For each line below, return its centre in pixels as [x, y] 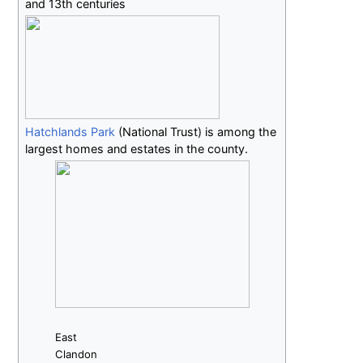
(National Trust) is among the [196, 132]
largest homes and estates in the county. [137, 149]
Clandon [76, 354]
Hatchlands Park [70, 132]
